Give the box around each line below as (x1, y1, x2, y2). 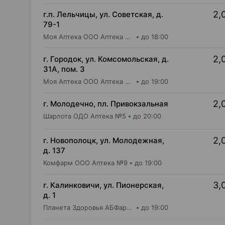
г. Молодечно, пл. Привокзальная (43, 99, 168, 108)
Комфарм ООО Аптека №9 (43, 159, 128, 167)
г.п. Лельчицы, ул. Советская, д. (43, 10, 163, 19)
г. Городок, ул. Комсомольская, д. (43, 54, 169, 64)
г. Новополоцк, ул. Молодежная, (43, 136, 164, 145)
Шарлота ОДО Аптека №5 (43, 112, 126, 120)
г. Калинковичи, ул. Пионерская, (43, 180, 164, 190)
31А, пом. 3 (43, 64, 85, 74)
